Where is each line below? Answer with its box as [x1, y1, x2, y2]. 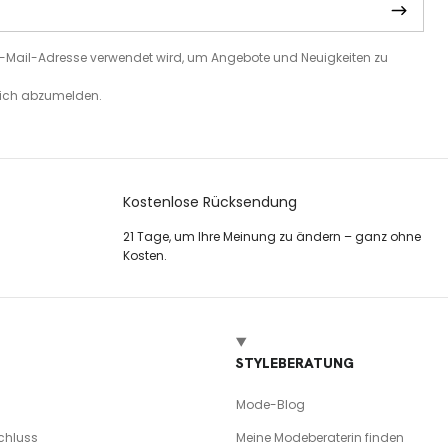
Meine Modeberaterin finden [235, 428, 404, 446]
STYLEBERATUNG [235, 353, 354, 372]
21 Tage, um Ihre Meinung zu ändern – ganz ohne [122, 227, 421, 245]
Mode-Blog [235, 395, 305, 413]
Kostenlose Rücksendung [122, 191, 297, 212]
